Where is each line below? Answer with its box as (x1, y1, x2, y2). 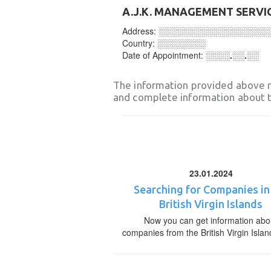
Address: (122, 25, 158, 37)
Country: (122, 37, 157, 49)
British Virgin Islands (159, 198, 263, 210)
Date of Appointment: (122, 49, 206, 61)
